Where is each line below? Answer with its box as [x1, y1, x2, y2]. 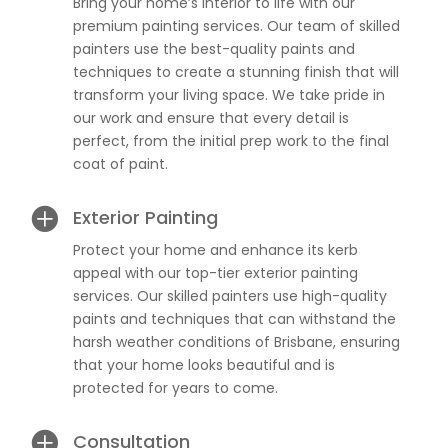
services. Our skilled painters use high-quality [72, 286, 387, 306]
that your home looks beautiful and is [72, 355, 335, 375]
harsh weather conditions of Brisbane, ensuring [72, 332, 400, 352]
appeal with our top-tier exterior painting [72, 263, 358, 283]
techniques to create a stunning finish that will [72, 62, 399, 82]
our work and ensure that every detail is [72, 108, 349, 128]
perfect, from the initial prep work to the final [72, 131, 389, 151]
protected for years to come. [72, 378, 278, 398]
